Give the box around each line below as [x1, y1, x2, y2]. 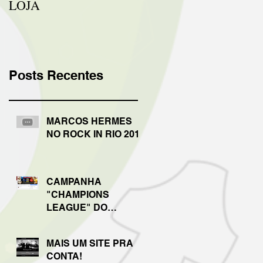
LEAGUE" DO [46, 201, 107, 213]
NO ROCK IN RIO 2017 [46, 128, 145, 140]
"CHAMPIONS [46, 188, 109, 200]
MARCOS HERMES [46, 115, 132, 127]
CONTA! [46, 250, 82, 262]
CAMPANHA [46, 176, 102, 187]
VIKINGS [46, 214, 85, 226]
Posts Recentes [9, 67, 103, 83]
